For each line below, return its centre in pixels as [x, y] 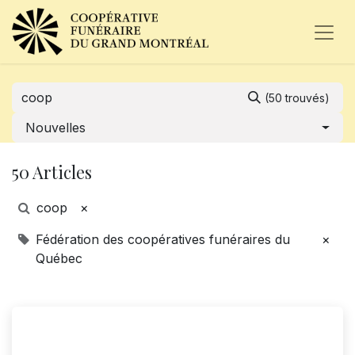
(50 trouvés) [297, 98]
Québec [59, 258]
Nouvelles [55, 128]
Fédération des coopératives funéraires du [163, 239]
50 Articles [52, 172]
